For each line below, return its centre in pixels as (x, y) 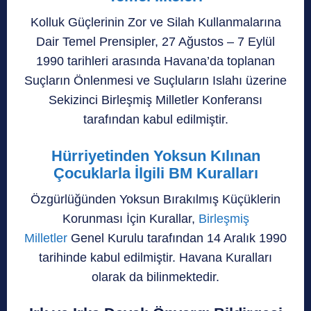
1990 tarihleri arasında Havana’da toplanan (155, 61)
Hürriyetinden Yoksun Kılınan (155, 155)
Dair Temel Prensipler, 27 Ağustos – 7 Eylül (155, 41)
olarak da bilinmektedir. (155, 277)
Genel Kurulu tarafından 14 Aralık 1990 (177, 238)
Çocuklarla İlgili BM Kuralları (155, 173)
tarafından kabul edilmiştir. (155, 119)
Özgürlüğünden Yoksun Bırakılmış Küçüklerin (155, 199)
